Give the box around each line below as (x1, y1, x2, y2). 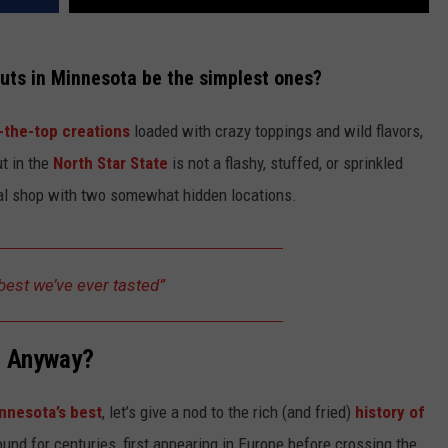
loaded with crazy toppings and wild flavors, (130, 120, 423, 141)
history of (355, 402, 425, 423)
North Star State (53, 152, 168, 173)
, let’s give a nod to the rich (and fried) (102, 402, 355, 423)
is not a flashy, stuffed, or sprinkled (168, 152, 403, 173)
